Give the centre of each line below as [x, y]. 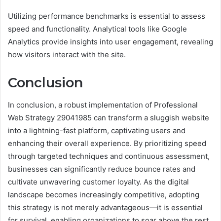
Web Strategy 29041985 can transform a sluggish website [109, 117]
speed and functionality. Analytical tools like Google [97, 29]
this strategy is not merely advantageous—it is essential [105, 207]
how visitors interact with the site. [67, 55]
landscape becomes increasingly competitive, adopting [104, 194]
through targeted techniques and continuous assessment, [109, 156]
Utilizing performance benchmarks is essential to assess [107, 16]
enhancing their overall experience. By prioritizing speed [107, 143]
